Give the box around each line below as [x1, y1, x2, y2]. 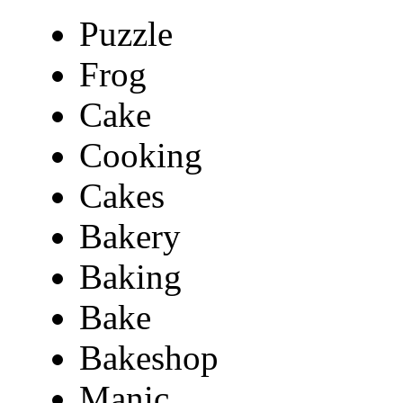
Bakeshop [79, 338, 219, 378]
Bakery [79, 217, 181, 256]
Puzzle [79, 14, 173, 54]
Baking [79, 257, 182, 297]
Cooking [79, 136, 202, 175]
